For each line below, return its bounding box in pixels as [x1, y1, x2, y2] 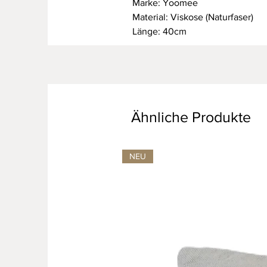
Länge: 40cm [132, 26, 187, 36]
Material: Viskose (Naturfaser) [132, 12, 253, 22]
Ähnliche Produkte [131, 108, 252, 125]
